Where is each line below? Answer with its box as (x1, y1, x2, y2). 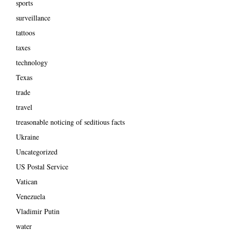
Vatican (15, 177, 37, 187)
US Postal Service (15, 162, 68, 172)
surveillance (15, 13, 50, 23)
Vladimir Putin (15, 206, 60, 217)
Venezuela (15, 191, 45, 202)
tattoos (15, 28, 35, 38)
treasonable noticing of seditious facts (15, 117, 125, 127)
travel (15, 102, 32, 112)
